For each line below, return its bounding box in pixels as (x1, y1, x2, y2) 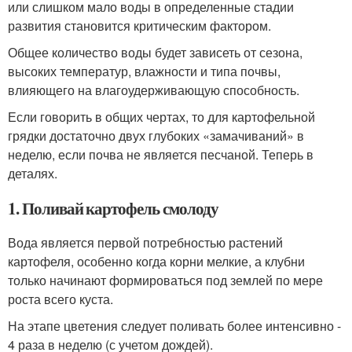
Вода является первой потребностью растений (8, 233, 283, 251)
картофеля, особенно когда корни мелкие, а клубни (8, 252, 305, 270)
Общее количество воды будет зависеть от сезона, (8, 43, 302, 61)
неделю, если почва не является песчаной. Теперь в (8, 145, 313, 163)
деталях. (8, 164, 57, 182)
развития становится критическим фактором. (8, 16, 271, 35)
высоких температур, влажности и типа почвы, (8, 62, 280, 80)
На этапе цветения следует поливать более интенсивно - (8, 317, 341, 335)
